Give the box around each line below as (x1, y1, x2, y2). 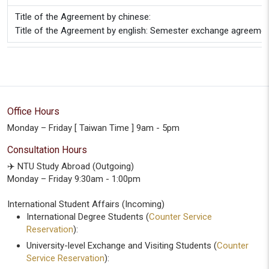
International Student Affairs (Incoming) (7, 199, 165, 210)
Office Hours (7, 106, 59, 117)
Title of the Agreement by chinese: (15, 11, 151, 22)
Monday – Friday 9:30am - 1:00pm (7, 174, 141, 184)
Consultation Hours (7, 144, 87, 156)
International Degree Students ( (26, 211, 149, 222)
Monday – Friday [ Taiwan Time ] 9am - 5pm (7, 122, 180, 133)
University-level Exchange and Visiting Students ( (26, 240, 217, 251)
